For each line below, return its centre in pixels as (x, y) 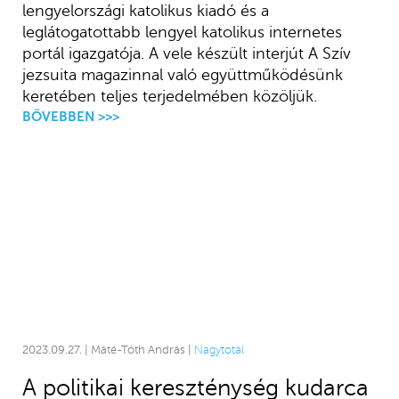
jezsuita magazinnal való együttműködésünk (182, 75)
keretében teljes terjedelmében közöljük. (169, 97)
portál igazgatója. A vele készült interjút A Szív (186, 54)
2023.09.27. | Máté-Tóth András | (108, 350)
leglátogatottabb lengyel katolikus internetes (182, 33)
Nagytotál (219, 350)
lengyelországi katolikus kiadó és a (145, 11)
